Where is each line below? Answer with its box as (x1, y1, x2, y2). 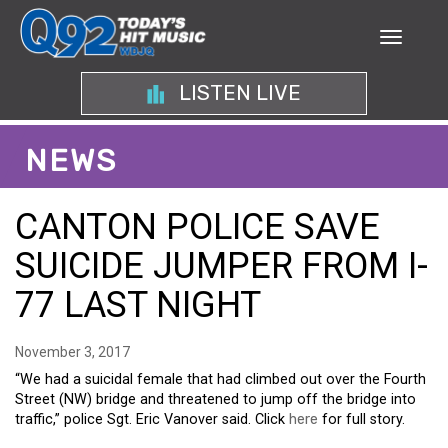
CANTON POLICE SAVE (15, 206, 380, 248)
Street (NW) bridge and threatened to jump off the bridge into (15, 391, 416, 408)
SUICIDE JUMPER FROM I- (15, 245, 428, 287)
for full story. (318, 411, 405, 428)
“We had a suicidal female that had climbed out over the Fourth (15, 371, 426, 388)
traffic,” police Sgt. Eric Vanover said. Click (15, 411, 289, 428)
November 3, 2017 (15, 344, 130, 360)
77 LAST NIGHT (15, 284, 261, 326)
